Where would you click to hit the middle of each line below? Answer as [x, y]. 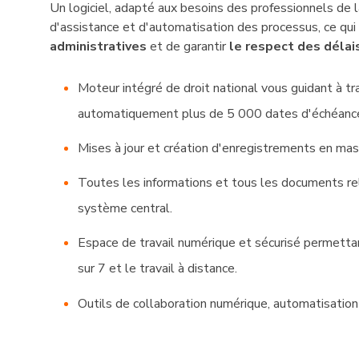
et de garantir [186, 46]
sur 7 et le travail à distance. [158, 269]
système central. [125, 209]
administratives [98, 46]
